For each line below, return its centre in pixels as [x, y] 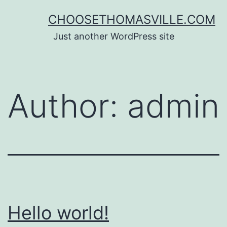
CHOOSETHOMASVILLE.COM [132, 19]
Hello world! [58, 213]
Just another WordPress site [113, 36]
